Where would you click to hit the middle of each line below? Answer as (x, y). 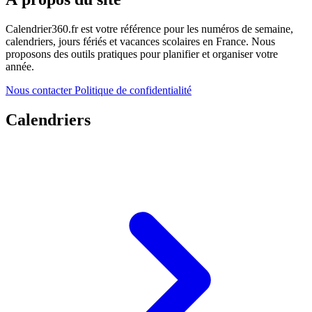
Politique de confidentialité (133, 91)
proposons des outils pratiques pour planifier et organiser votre (142, 54)
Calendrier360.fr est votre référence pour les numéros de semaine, (149, 29)
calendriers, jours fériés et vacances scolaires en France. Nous (140, 42)
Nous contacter (40, 91)
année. (20, 67)
